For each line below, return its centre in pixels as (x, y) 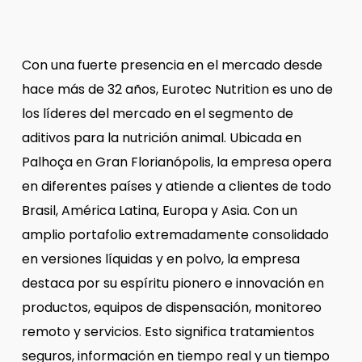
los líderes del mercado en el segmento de (157, 113)
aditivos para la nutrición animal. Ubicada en (161, 137)
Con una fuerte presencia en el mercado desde (172, 65)
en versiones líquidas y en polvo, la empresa (160, 259)
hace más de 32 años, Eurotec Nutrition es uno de (177, 89)
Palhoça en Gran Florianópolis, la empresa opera (176, 162)
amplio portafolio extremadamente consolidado (175, 234)
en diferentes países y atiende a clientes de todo (176, 186)
